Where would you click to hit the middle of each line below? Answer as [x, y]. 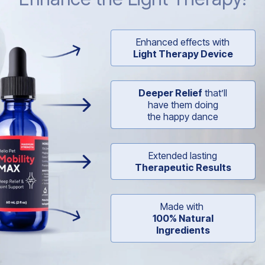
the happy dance [183, 117]
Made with [183, 207]
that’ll [215, 93]
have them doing [183, 105]
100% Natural [183, 219]
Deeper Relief [171, 93]
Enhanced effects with [183, 42]
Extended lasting [183, 156]
